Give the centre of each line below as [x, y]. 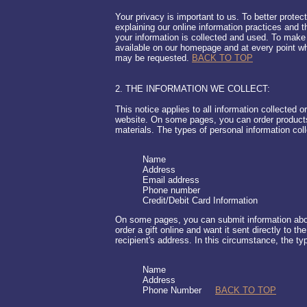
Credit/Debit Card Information [200, 200]
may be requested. [153, 58]
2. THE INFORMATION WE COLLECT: [193, 89]
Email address [171, 180]
